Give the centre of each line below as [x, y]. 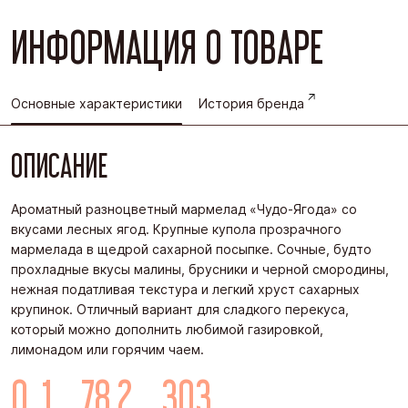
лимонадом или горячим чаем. [107, 350]
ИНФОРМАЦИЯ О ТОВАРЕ [167, 47]
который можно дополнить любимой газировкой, [167, 330]
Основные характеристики [97, 103]
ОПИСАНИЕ [59, 166]
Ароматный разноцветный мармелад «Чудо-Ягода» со [184, 209]
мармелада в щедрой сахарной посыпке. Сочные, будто [191, 250]
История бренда [251, 103]
